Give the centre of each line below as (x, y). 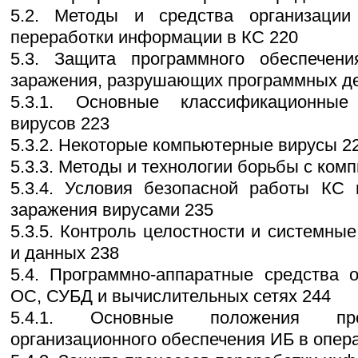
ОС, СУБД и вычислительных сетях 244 (171, 296)
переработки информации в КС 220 (154, 38)
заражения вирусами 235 (112, 210)
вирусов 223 (60, 124)
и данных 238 (65, 253)
